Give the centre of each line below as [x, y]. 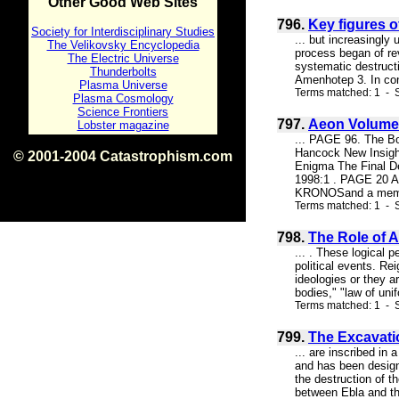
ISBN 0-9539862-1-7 [123, 171]
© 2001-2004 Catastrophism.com [123, 156]
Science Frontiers [123, 112]
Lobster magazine [123, 125]
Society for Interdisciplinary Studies [123, 32]
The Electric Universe [123, 58]
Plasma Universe [123, 85]
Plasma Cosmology [123, 98]
